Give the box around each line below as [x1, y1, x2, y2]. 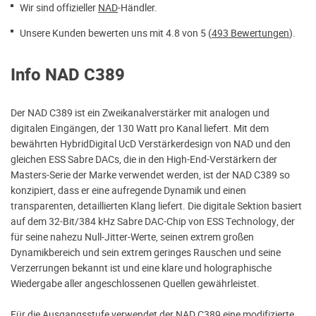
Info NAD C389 [11, 62, 125, 87]
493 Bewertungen [212, 25, 289, 40]
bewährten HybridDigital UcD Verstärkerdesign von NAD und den [11, 136, 291, 151]
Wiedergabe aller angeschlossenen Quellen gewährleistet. [11, 276, 260, 291]
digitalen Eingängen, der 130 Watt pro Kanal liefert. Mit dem [11, 121, 269, 135]
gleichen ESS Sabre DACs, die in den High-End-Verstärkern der [11, 152, 277, 166]
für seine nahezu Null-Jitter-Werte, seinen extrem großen [11, 229, 254, 244]
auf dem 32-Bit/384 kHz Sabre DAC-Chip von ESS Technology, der [11, 214, 295, 229]
